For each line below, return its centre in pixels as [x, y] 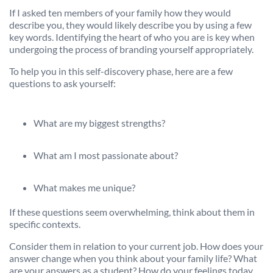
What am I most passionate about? [106, 155]
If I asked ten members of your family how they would [120, 13]
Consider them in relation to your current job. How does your [136, 246]
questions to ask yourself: [62, 83]
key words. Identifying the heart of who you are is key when [132, 37]
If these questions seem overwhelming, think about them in [132, 212]
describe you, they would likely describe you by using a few [130, 25]
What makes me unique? [84, 188]
